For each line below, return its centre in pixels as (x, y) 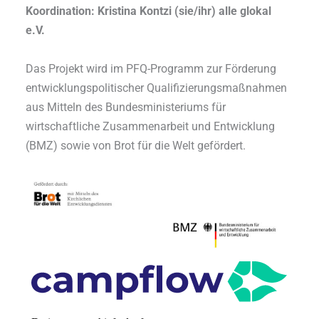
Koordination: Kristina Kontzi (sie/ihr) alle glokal (149, 11)
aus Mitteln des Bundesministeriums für (126, 107)
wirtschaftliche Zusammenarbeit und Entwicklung (151, 126)
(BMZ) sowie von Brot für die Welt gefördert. (136, 145)
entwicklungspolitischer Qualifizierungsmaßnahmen (157, 88)
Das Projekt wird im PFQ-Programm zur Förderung (151, 68)
